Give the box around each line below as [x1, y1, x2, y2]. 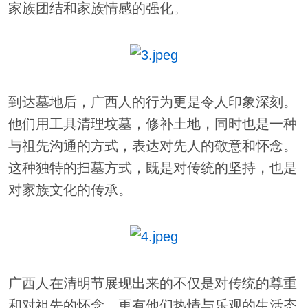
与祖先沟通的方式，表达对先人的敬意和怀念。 [8, 138, 297, 154]
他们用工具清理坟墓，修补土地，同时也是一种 [8, 116, 297, 132]
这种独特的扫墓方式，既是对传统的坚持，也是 [8, 160, 297, 176]
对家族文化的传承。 [8, 182, 132, 198]
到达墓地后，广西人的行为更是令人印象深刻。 [8, 94, 297, 110]
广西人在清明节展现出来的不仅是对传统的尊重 [8, 276, 297, 291]
